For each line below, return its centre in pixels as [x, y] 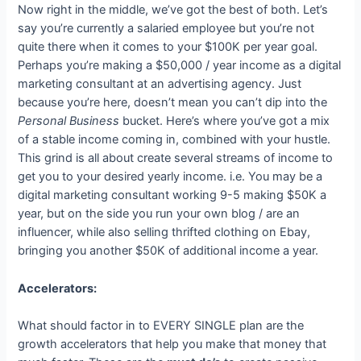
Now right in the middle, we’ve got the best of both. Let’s [173, 10]
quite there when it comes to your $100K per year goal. [168, 47]
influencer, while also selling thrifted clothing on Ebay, [164, 232]
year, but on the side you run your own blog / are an [159, 214]
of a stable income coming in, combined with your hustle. [174, 140]
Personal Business [69, 121]
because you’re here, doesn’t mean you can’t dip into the [173, 103]
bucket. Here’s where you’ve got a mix [225, 121]
